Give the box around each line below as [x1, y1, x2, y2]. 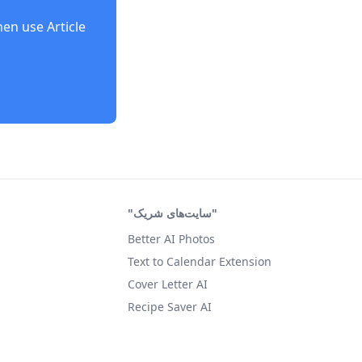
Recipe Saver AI [128, 299, 212, 314]
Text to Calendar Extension [128, 254, 271, 269]
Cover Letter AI [128, 276, 208, 292]
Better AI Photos [128, 231, 215, 246]
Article [47, 18, 86, 36]
